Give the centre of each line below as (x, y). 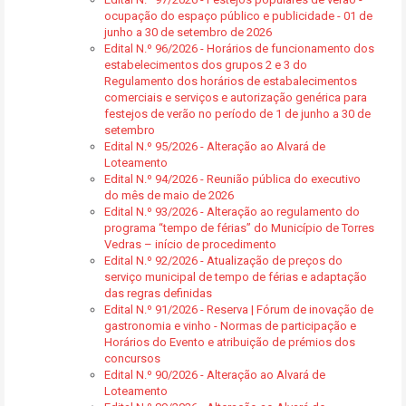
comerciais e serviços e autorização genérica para (236, 97)
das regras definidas (158, 293)
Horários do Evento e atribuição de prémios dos (230, 342)
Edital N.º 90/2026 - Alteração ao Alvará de (215, 375)
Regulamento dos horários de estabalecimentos (231, 81)
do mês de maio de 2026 (169, 195)
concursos (132, 358)
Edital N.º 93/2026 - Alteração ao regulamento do (232, 212)
